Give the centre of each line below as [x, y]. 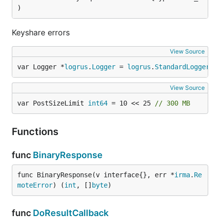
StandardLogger [182, 67]
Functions [36, 132]
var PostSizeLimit [53, 103]
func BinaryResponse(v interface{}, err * [96, 175]
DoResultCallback [71, 213]
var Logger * [41, 67]
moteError [35, 185]
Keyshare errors [41, 32]
